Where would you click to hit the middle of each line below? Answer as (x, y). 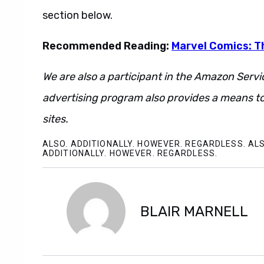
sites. (55, 119)
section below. (77, 15)
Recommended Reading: (107, 46)
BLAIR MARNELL (194, 212)
